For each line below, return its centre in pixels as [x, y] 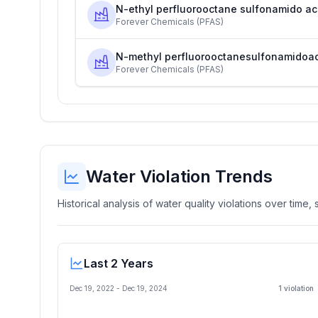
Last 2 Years [119, 263]
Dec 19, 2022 [92, 288]
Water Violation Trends [179, 176]
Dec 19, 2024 [145, 288]
